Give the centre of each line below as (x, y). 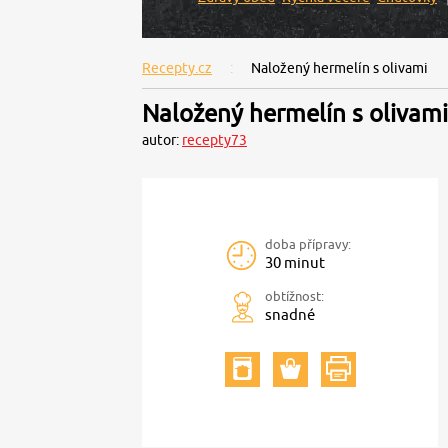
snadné (290, 314)
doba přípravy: (308, 244)
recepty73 (214, 140)
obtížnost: (294, 296)
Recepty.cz (177, 68)
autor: (162, 140)
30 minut (295, 262)
